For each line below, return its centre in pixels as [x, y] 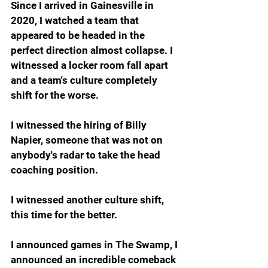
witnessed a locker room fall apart [91, 65]
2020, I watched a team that [76, 20]
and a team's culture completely [85, 80]
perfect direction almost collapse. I [93, 50]
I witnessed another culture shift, [89, 200]
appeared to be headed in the [79, 35]
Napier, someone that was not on [88, 140]
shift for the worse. [55, 95]
